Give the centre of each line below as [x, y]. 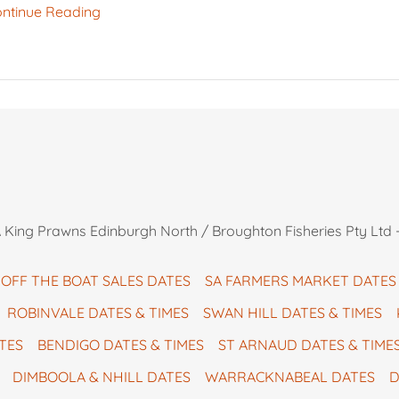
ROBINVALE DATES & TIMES [98, 313]
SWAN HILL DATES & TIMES [293, 313]
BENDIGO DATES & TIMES [121, 345]
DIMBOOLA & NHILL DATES [101, 377]
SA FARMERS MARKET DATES [300, 281]
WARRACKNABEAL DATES [289, 377]
